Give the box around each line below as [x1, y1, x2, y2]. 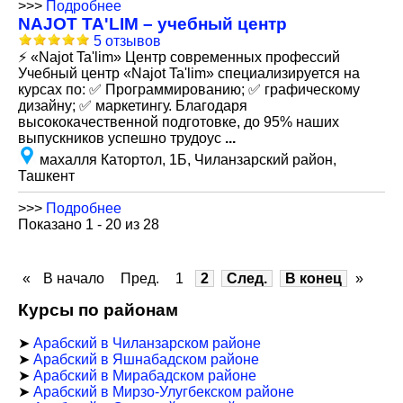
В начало [43, 271, 104, 286]
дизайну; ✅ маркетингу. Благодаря [18, 98, 247, 113]
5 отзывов [94, 33, 161, 49]
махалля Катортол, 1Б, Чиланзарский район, [40, 152, 336, 167]
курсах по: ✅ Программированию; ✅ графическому [18, 82, 360, 97]
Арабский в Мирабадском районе [33, 368, 256, 383]
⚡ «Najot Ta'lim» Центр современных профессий [18, 49, 340, 65]
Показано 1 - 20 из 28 [18, 217, 159, 232]
